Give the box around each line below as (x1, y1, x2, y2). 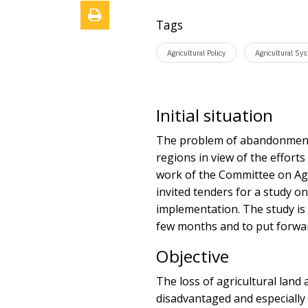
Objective (156, 245, 229, 268)
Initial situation (156, 104, 273, 127)
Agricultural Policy (167, 47, 225, 58)
